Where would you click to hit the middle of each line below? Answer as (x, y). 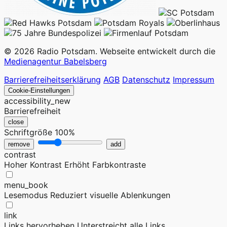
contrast (20, 155)
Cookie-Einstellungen (39, 91)
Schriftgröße (28, 133)
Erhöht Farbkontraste (105, 165)
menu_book (26, 185)
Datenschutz (146, 80)
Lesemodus (26, 195)
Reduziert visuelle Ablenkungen (110, 195)
